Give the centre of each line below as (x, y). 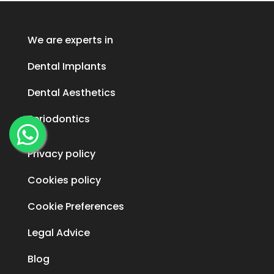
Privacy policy (61, 154)
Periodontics (58, 119)
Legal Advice (58, 232)
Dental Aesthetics (71, 92)
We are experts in (70, 40)
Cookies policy (64, 180)
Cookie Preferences (76, 206)
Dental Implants (67, 66)
